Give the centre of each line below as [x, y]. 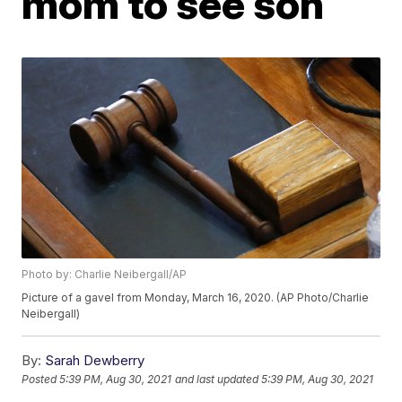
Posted [41, 380]
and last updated [217, 380]
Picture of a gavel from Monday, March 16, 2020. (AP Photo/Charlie [196, 298]
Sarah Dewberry [95, 361]
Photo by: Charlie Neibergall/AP [105, 275]
